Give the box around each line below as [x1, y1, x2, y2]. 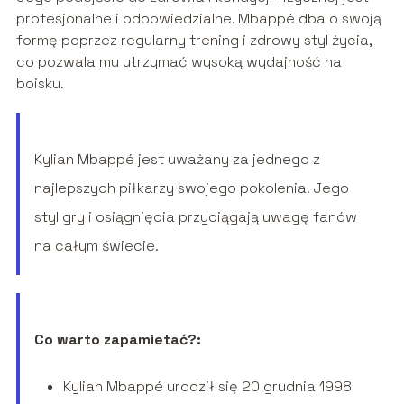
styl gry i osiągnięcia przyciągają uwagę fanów [33, 207, 357, 227]
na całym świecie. [33, 236, 159, 256]
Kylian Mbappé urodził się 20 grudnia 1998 [62, 377, 352, 397]
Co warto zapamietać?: [33, 330, 201, 350]
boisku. [15, 74, 64, 94]
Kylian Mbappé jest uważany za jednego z [33, 150, 320, 170]
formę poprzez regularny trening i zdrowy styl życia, [15, 31, 372, 50]
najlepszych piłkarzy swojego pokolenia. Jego [33, 179, 349, 198]
